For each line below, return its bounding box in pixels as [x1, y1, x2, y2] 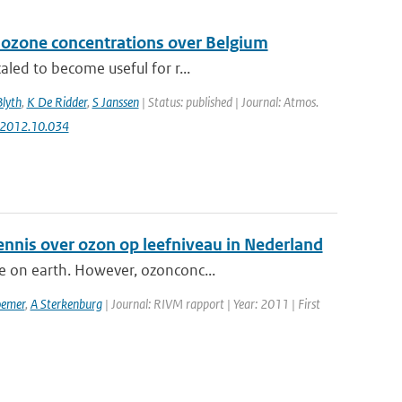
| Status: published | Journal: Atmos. [138, 93, 319, 110]
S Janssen [92, 93, 139, 110]
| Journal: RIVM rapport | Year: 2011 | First [101, 295, 320, 312]
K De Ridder [26, 93, 87, 110]
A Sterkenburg [30, 295, 102, 312]
